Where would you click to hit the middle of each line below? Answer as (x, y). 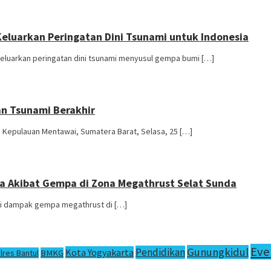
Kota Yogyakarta (100, 253)
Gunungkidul (218, 252)
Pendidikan (160, 253)
